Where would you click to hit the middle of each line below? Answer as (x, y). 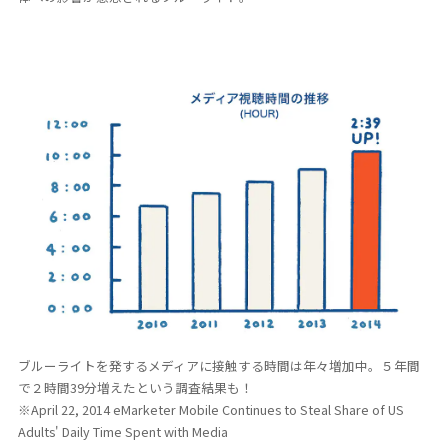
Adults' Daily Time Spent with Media (122, 432)
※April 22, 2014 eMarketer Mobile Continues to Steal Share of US (210, 410)
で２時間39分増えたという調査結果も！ (135, 388)
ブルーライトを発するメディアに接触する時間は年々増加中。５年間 (218, 366)
